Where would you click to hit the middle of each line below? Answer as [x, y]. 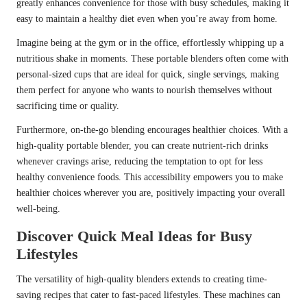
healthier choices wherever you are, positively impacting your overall [151, 193]
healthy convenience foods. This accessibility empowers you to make [150, 177]
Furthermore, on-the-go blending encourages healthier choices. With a [152, 130]
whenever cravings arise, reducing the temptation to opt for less [139, 162]
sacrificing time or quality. [68, 106]
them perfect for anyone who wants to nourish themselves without [144, 90]
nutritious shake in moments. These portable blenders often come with [152, 59]
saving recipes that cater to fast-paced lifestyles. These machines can [148, 295]
